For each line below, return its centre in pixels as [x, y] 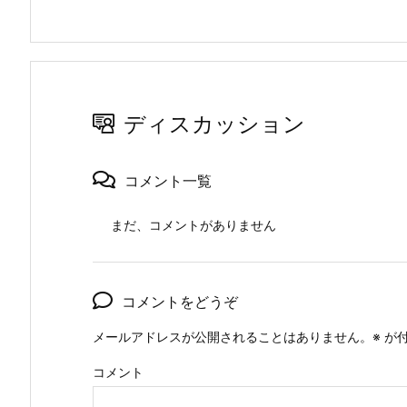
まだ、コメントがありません [194, 224]
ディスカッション [214, 124]
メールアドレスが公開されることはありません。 [233, 336]
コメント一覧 [168, 180]
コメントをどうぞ [180, 301]
